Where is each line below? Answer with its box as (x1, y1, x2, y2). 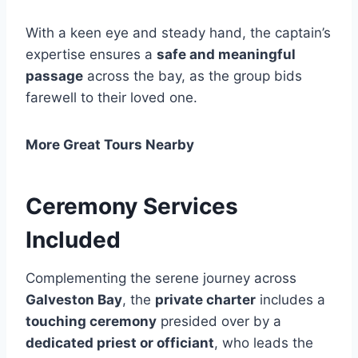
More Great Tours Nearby (26, 136, 194, 153)
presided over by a (157, 312, 281, 329)
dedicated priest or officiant (26, 334, 214, 351)
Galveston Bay (26, 291, 122, 308)
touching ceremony (26, 312, 157, 329)
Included (26, 225, 121, 253)
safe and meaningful (157, 46, 296, 62)
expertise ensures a (26, 46, 157, 62)
